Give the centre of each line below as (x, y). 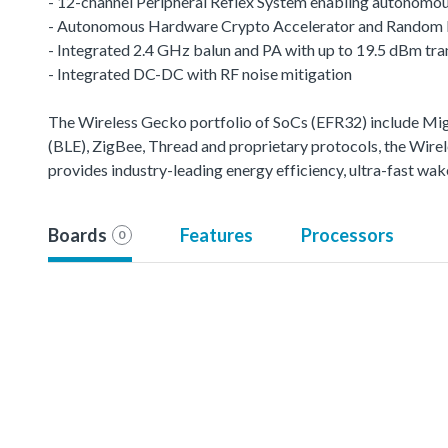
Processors (347, 234)
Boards (77, 234)
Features (216, 234)
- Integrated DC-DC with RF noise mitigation (200, 73)
